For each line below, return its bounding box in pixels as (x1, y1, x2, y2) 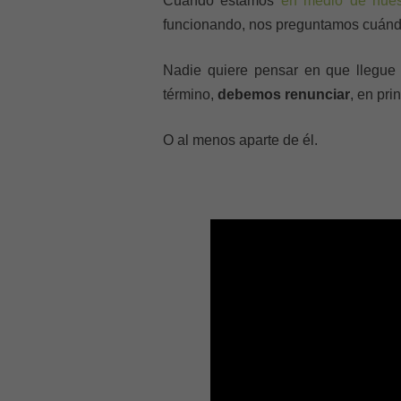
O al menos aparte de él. (163, 132, 318, 148)
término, (163, 87, 218, 102)
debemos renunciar (218, 87, 350, 102)
